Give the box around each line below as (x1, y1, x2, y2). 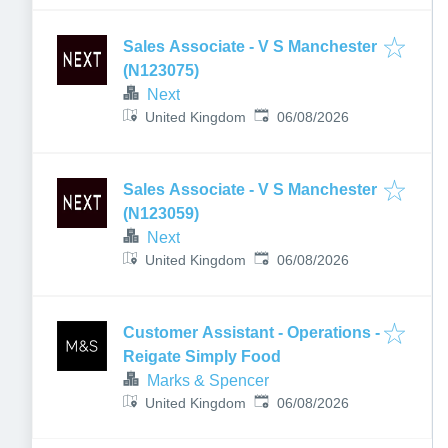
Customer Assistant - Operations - (123, 324, 380, 341)
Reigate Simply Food (123, 348, 281, 365)
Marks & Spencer (147, 372, 269, 389)
